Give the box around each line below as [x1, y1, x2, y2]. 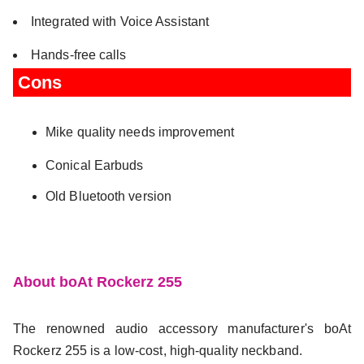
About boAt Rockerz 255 [13, 273, 182, 290]
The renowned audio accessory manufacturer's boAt [13, 321, 351, 336]
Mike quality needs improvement [45, 124, 234, 139]
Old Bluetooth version [45, 188, 172, 203]
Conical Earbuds [45, 158, 144, 172]
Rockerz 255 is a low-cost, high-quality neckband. [13, 343, 302, 357]
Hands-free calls [31, 47, 127, 62]
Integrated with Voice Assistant [31, 14, 210, 28]
